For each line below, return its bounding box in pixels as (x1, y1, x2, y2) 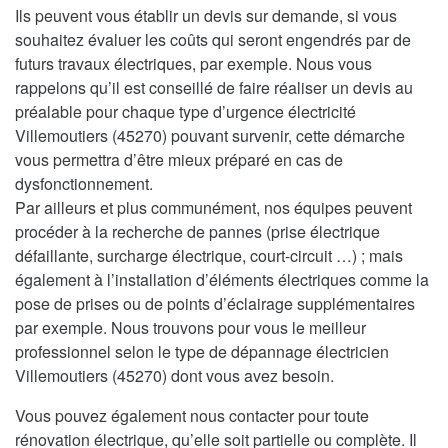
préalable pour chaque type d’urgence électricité (15, 99, 356, 123)
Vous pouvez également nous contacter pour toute (15, 403, 369, 427)
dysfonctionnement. (15, 171, 153, 195)
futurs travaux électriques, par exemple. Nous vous (15, 51, 372, 75)
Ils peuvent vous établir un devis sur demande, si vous (15, 3, 397, 27)
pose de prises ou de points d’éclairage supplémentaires (15, 291, 415, 315)
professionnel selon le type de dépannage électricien (15, 339, 389, 363)
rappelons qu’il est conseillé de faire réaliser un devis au (15, 75, 413, 99)
